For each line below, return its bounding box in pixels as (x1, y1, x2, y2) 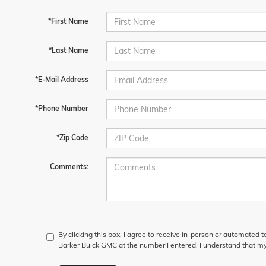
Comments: (49, 162, 88, 171)
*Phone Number (34, 104, 88, 113)
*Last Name (48, 46, 88, 55)
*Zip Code (56, 133, 88, 142)
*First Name (47, 17, 88, 26)
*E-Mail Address (34, 75, 88, 84)
